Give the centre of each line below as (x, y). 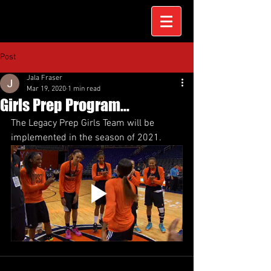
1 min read (84, 89)
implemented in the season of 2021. (86, 138)
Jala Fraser (44, 78)
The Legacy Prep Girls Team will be (84, 123)
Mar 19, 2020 (46, 89)
